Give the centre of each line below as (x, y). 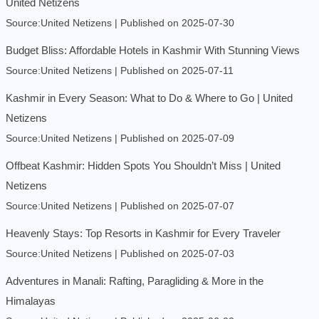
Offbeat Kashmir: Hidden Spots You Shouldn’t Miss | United (143, 166)
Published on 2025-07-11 (177, 71)
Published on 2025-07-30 (177, 23)
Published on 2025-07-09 (177, 139)
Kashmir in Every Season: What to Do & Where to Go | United (149, 98)
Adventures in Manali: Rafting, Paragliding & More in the (135, 281)
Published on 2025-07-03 (177, 254)
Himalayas (31, 301)
